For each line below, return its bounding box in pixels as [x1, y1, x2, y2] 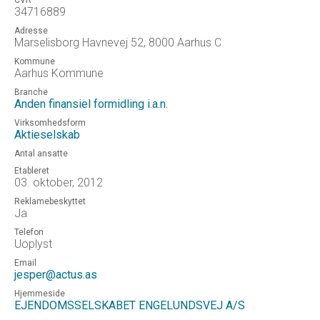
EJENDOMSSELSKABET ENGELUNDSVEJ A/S [14, 299, 245, 312]
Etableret [14, 166, 49, 176]
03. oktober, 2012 [14, 176, 103, 189]
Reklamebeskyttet [14, 196, 86, 206]
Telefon [14, 227, 44, 237]
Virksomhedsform [14, 118, 86, 128]
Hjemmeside [14, 289, 65, 299]
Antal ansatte [14, 149, 68, 159]
